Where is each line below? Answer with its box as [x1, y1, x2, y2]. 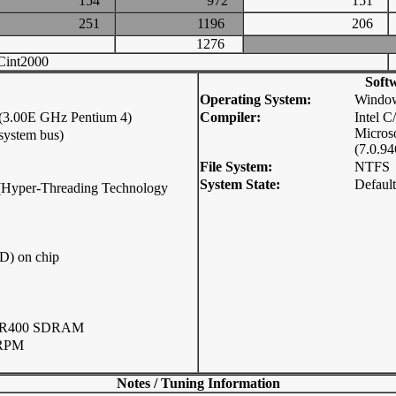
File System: [200, 159, 272, 174]
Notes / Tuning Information [116, 376, 280, 391]
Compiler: [200, 110, 261, 125]
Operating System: [200, 92, 311, 107]
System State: [200, 177, 280, 192]
